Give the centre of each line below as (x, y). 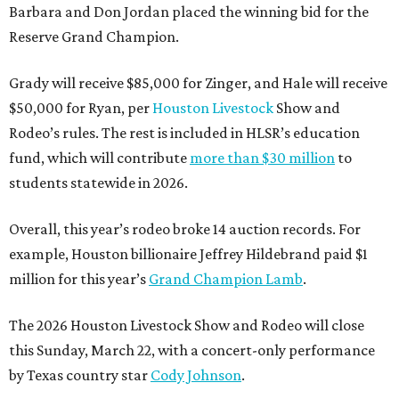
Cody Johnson (196, 375)
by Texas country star (80, 375)
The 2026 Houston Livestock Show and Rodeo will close (187, 326)
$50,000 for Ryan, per (81, 108)
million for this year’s (79, 279)
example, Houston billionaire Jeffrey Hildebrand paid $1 (188, 254)
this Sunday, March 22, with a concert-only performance (192, 350)
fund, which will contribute (99, 158)
